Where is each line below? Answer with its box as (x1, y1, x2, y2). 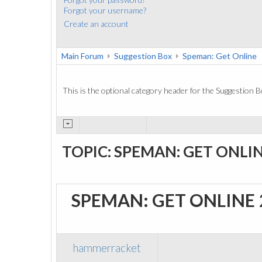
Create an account (64, 18, 129, 29)
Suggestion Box (114, 51, 172, 61)
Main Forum (61, 51, 104, 61)
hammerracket (73, 242, 141, 254)
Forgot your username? (64, 5, 146, 15)
